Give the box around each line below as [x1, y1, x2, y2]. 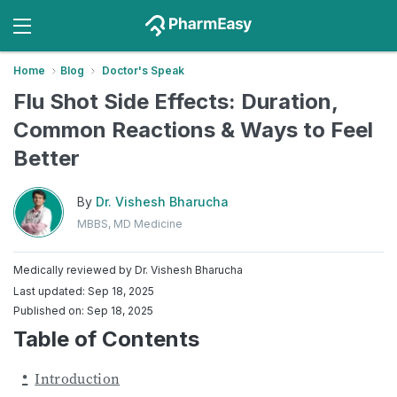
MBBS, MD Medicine [77, 216, 183, 230]
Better [13, 145, 80, 171]
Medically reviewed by [13, 263, 135, 276]
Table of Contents [13, 326, 199, 352]
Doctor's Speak [102, 64, 184, 77]
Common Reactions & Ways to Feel [13, 117, 373, 143]
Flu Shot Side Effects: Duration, [13, 89, 338, 114]
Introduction [35, 369, 121, 388]
